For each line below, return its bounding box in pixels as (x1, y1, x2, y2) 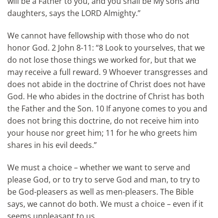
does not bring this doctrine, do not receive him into (7, 115, 199, 126)
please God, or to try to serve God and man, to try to (7, 174, 200, 185)
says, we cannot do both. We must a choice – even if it (7, 198, 203, 209)
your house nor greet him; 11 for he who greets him (7, 127, 197, 138)
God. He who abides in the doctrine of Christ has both (7, 91, 204, 102)
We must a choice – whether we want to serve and (7, 162, 190, 173)
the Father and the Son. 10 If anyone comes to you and (7, 103, 207, 114)
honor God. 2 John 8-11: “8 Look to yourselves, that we (7, 42, 205, 53)
